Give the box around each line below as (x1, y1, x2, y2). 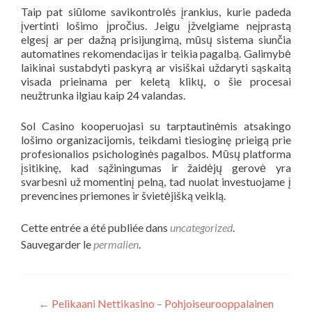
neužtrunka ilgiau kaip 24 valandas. (21, 88, 185, 102)
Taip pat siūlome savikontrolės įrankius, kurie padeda (21, 4, 291, 18)
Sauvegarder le (21, 237, 93, 251)
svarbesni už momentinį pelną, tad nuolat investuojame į (21, 174, 291, 188)
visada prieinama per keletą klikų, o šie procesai (21, 74, 291, 88)
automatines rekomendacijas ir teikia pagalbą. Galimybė (21, 46, 291, 60)
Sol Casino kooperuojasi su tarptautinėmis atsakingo (21, 118, 291, 132)
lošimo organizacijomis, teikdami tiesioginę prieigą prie (21, 132, 291, 146)
